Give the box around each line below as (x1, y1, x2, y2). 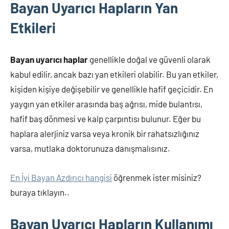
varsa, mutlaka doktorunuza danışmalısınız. (10, 143, 170, 153)
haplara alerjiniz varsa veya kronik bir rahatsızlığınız (10, 128, 199, 139)
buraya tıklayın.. (10, 187, 70, 197)
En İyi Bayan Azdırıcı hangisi (10, 172, 112, 182)
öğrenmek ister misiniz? (112, 172, 201, 182)
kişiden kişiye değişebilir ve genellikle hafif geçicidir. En (10, 84, 213, 94)
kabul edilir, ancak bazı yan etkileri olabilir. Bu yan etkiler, (10, 69, 218, 79)
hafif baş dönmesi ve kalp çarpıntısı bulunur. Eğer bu (10, 113, 201, 124)
